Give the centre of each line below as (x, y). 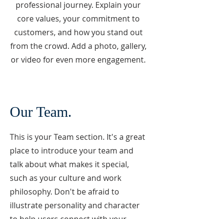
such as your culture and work (66, 178)
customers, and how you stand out (78, 32)
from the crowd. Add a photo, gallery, (78, 46)
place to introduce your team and (72, 151)
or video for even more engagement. (78, 60)
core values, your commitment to (78, 19)
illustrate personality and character (75, 205)
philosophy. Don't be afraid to (65, 192)
